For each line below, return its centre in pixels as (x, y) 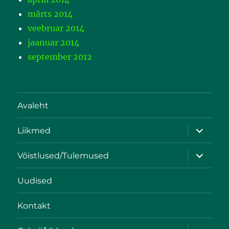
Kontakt (34, 205)
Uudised (35, 180)
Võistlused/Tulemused (63, 155)
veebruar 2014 (56, 28)
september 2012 (60, 57)
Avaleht (33, 105)
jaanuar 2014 (54, 43)
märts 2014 (50, 14)
